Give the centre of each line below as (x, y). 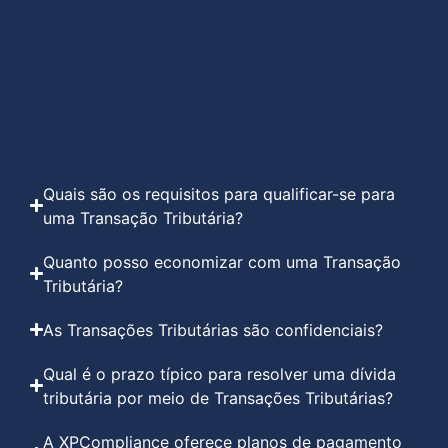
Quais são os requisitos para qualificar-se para (219, 193)
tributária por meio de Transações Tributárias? (218, 397)
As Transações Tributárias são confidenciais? (213, 329)
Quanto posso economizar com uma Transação (222, 261)
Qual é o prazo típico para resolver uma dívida (220, 373)
